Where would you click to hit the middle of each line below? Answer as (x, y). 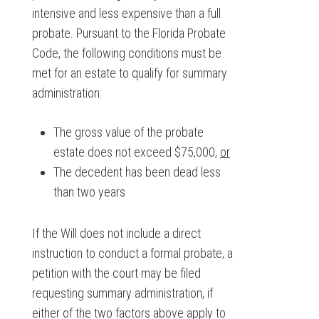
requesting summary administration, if (122, 293)
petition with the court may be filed (116, 273)
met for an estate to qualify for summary (129, 73)
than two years (89, 192)
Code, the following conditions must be (126, 53)
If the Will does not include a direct (116, 234)
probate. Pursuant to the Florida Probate (129, 33)
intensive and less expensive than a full (126, 14)
